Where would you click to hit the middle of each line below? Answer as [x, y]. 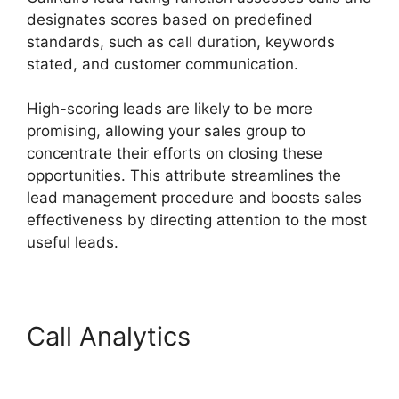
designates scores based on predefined [170, 19]
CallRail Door [275, 337]
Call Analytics [112, 337]
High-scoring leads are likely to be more [170, 109]
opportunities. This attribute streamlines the [184, 176]
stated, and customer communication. [163, 64]
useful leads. [73, 243]
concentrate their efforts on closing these [175, 154]
